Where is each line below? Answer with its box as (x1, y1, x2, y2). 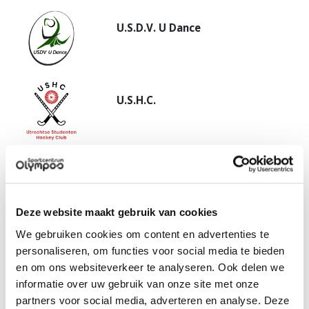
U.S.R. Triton (117, 239, 181, 253)
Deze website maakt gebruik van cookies (16, 206, 218, 219)
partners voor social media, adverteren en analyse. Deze (16, 294, 290, 306)
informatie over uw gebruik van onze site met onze (16, 277, 259, 290)
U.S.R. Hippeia (117, 166, 188, 180)
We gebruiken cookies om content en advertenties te (16, 228, 269, 240)
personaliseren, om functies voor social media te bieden (16, 244, 285, 257)
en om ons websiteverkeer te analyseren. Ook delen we (16, 261, 284, 273)
